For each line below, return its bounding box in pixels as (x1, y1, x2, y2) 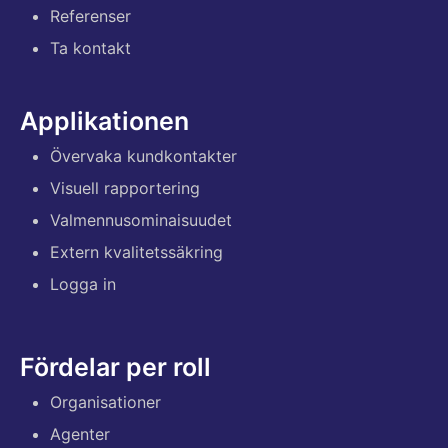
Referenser (50, 5, 131, 26)
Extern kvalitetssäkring (50, 241, 223, 262)
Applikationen (20, 105, 189, 136)
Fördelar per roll (20, 351, 211, 382)
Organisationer (50, 391, 161, 412)
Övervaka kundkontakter (50, 145, 237, 166)
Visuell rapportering (50, 177, 200, 198)
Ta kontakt (50, 37, 131, 58)
